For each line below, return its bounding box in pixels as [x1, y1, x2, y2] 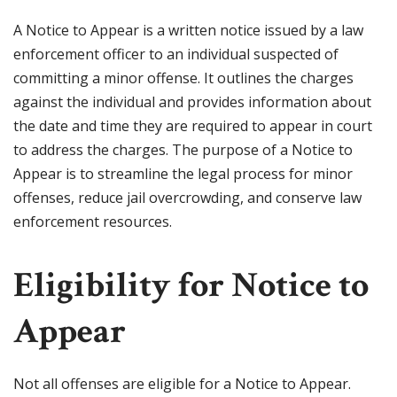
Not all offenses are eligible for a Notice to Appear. [13, 374, 351, 394]
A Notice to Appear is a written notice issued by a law [13, 20, 363, 41]
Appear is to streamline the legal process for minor [13, 164, 353, 184]
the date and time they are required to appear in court [13, 116, 372, 136]
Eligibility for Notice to [13, 262, 369, 309]
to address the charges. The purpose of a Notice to [13, 140, 353, 160]
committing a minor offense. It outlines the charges [13, 68, 354, 89]
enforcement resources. [13, 212, 172, 232]
